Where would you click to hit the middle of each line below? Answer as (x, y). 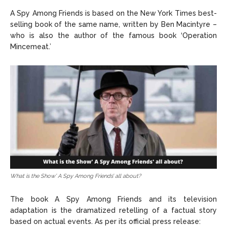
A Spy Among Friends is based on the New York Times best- (113, 13)
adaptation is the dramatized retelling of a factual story (113, 211)
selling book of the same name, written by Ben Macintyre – (113, 25)
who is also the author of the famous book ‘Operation (113, 36)
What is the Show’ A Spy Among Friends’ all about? (75, 176)
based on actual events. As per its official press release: (105, 222)
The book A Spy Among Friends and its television (113, 199)
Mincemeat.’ (31, 47)
